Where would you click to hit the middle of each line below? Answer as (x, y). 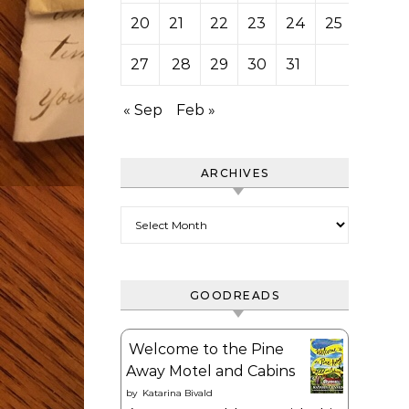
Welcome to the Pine (206, 349)
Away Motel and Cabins (210, 371)
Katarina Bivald (178, 393)
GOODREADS (235, 295)
